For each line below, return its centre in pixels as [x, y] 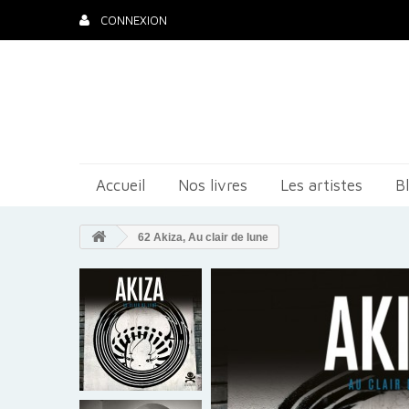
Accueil [121, 185]
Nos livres [213, 185]
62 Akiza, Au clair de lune [202, 237]
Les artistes [321, 185]
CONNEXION [132, 20]
